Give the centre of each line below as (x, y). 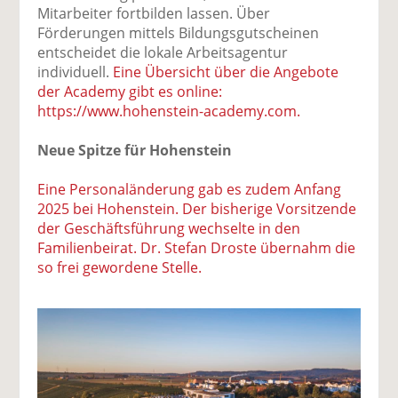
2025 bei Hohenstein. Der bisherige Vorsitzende (197, 208)
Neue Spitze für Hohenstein (135, 150)
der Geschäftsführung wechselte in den (169, 228)
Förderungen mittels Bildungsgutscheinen (179, 32)
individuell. (76, 72)
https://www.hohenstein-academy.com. (169, 111)
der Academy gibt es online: (130, 91)
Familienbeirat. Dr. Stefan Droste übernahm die (197, 247)
